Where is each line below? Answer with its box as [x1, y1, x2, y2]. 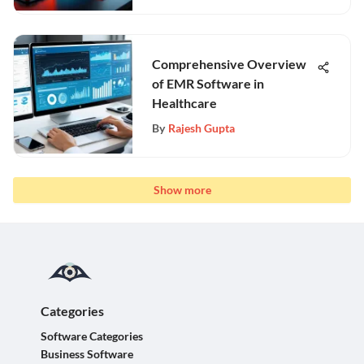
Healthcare [152, 95, 217, 110]
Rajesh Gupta [168, 121, 235, 135]
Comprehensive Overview [152, 56, 306, 71]
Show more [153, 183, 211, 197]
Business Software [41, 347, 133, 361]
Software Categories [41, 329, 143, 343]
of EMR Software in [152, 76, 264, 91]
